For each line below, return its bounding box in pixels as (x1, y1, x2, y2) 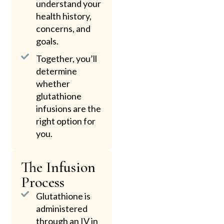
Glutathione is (36, 190, 91, 202)
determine (36, 65, 77, 77)
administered (36, 203, 88, 214)
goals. (36, 35, 59, 47)
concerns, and (36, 23, 91, 34)
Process (21, 173, 65, 192)
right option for (36, 115, 96, 127)
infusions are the (36, 103, 101, 114)
